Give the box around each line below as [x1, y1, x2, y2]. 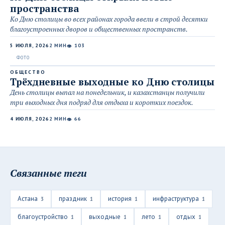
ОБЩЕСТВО [10, 69, 46, 75]
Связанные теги [10, 166, 87, 180]
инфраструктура [153, 194, 199, 203]
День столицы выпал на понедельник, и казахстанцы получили [10, 87, 205, 97]
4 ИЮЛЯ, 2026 [10, 116, 49, 122]
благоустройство [18, 212, 68, 221]
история [108, 194, 132, 203]
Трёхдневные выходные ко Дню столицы [10, 75, 214, 88]
